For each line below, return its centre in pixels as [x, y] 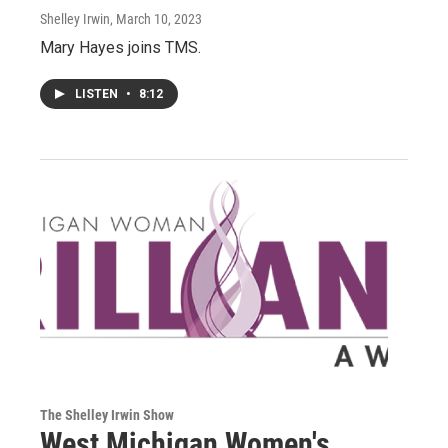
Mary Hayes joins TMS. [120, 47]
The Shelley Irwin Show [107, 414]
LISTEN [98, 93]
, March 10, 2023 [156, 18]
